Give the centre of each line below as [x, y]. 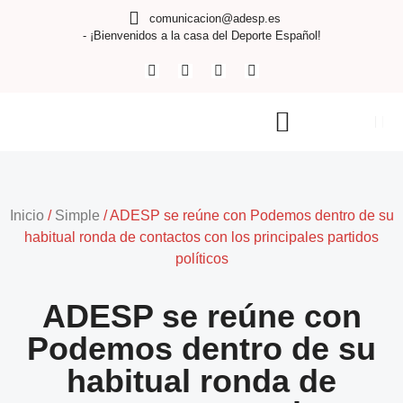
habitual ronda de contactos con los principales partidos [201, 237]
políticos [201, 259]
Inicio [27, 215]
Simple [77, 215]
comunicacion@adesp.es [215, 18]
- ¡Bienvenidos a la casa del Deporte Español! [201, 36]
